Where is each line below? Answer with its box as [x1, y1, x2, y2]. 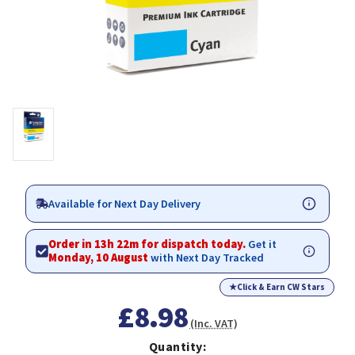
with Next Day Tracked [148, 250, 264, 265]
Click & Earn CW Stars [237, 281, 325, 293]
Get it [248, 237, 277, 252]
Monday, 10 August [48, 250, 148, 265]
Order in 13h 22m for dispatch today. [48, 237, 248, 252]
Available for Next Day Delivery [48, 196, 200, 211]
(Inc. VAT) [189, 316, 238, 331]
